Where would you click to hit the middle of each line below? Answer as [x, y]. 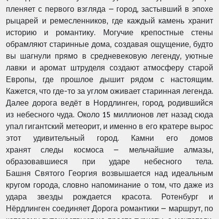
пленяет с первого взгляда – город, [74, 9]
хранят [23, 150]
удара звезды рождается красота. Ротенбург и [109, 197]
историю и [31, 33]
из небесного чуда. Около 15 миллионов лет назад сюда [109, 115]
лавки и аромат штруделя [58, 68]
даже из [198, 185]
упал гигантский [36, 126]
